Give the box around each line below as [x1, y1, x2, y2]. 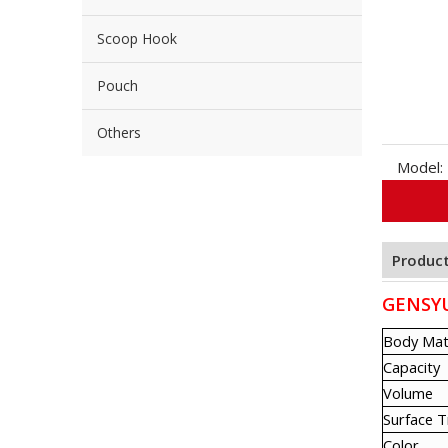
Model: [397, 157, 443, 177]
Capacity [383, 357, 440, 377]
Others [97, 123, 141, 142]
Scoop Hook [97, 29, 177, 48]
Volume [383, 383, 433, 403]
